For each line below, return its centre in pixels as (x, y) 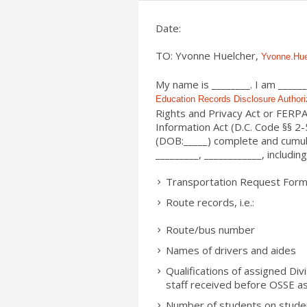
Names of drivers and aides (231, 250)
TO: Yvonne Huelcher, (208, 56)
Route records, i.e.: (210, 202)
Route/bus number (210, 230)
